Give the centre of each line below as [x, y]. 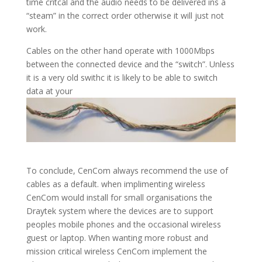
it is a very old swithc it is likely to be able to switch [122, 77]
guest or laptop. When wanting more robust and [117, 238]
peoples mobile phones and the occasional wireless [123, 225]
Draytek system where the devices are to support [120, 211]
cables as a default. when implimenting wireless [116, 184]
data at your [49, 91]
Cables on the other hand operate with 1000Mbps [120, 51]
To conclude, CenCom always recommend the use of [127, 171]
